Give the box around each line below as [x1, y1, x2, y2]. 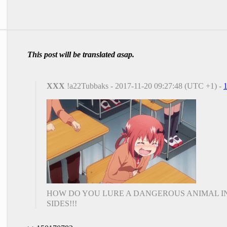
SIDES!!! [47, 199, 77, 208]
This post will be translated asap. [27, 50, 134, 59]
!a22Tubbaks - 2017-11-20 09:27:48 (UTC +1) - [65, 82, 223, 90]
